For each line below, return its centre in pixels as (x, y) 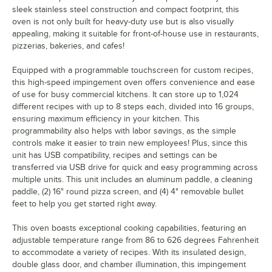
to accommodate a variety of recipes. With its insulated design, (129, 252)
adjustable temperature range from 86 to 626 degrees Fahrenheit (135, 240)
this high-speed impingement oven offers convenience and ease (134, 82)
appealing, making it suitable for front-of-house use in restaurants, (135, 33)
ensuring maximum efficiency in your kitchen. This (106, 118)
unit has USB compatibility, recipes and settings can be (115, 155)
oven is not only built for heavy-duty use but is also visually (123, 21)
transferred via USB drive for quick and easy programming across (135, 167)
